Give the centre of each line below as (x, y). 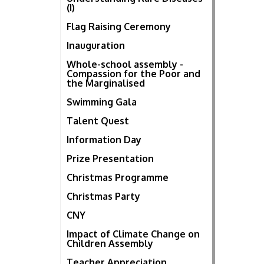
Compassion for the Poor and (133, 74)
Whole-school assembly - (125, 65)
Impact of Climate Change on (133, 234)
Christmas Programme (118, 178)
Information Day (104, 140)
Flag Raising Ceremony (119, 27)
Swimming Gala (102, 102)
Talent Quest (98, 121)
